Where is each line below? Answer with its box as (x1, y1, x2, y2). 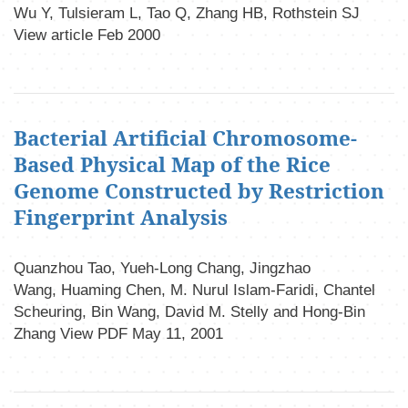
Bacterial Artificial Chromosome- (14, 123, 357, 152)
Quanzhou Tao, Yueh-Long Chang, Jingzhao (14, 260, 311, 278)
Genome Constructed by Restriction (14, 176, 384, 205)
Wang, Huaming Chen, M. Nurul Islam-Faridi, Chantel (14, 281, 375, 300)
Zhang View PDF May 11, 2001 (14, 325, 223, 343)
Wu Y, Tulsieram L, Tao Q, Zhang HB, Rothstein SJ (14, 4, 360, 22)
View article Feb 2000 (14, 25, 160, 44)
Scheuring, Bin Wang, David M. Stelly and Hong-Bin (14, 303, 365, 321)
